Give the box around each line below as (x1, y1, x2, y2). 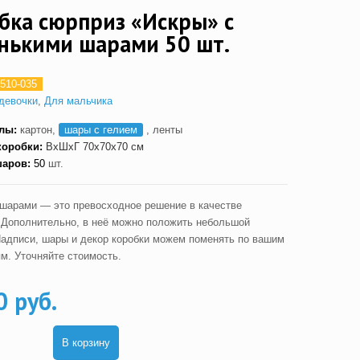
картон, (19, 124, 59, 137)
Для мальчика (43, 95, 112, 108)
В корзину (61, 337, 110, 350)
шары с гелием (63, 124, 137, 137)
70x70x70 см (82, 141, 144, 153)
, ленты (142, 124, 182, 137)
